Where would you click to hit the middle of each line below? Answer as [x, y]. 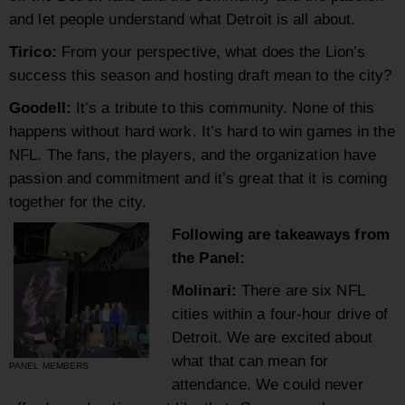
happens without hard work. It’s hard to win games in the [202, 132]
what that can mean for [250, 361]
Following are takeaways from [281, 235]
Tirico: [33, 52]
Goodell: [40, 108]
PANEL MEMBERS [49, 366]
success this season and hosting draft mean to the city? [201, 75]
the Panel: [208, 258]
